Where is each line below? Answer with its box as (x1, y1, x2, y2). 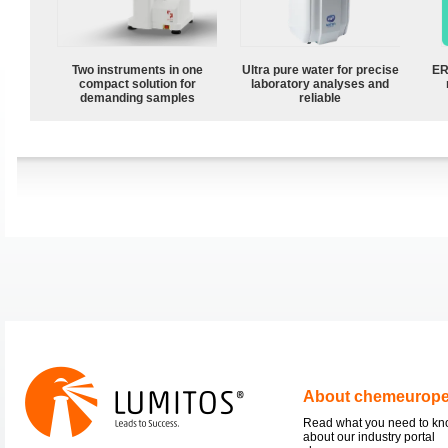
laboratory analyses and (251, 76, 389, 91)
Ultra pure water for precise (241, 62, 399, 77)
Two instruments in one (71, 62, 203, 77)
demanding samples (79, 90, 195, 105)
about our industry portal (303, 429, 435, 444)
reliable (299, 90, 341, 105)
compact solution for (78, 76, 196, 91)
